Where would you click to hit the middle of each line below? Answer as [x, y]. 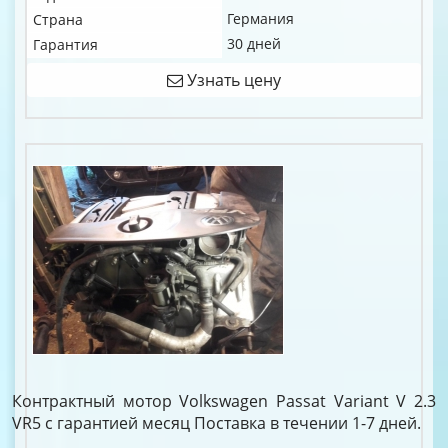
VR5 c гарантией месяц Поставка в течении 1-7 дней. [216, 423]
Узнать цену [232, 80]
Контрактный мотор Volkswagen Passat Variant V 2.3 [224, 401]
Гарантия [65, 44]
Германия [260, 18]
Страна [58, 19]
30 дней [254, 43]
